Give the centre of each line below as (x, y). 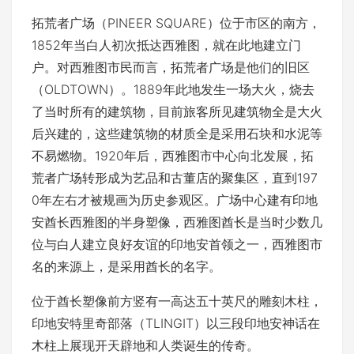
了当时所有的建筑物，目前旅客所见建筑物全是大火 (177, 111)
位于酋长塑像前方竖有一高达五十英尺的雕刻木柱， (177, 301)
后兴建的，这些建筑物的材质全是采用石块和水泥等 (177, 133)
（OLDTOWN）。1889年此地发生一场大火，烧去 (173, 89)
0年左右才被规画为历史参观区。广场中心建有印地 (175, 200)
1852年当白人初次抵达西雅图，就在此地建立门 (166, 45)
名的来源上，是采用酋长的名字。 (126, 266)
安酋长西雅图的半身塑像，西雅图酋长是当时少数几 (177, 222)
